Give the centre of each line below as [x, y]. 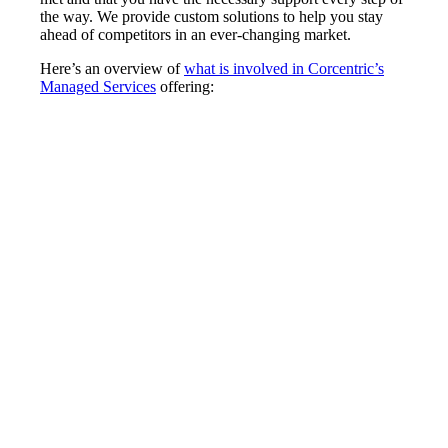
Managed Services [98, 86]
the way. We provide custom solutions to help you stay [211, 16]
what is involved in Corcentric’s [284, 68]
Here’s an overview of [112, 68]
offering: [185, 86]
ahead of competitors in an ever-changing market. [195, 34]
